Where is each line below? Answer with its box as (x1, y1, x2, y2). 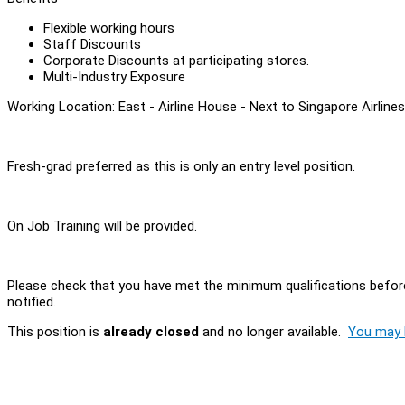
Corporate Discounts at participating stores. (43, 52, 309, 69)
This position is (7, 323, 103, 340)
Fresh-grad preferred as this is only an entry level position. (7, 157, 355, 174)
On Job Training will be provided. (7, 217, 197, 234)
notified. (7, 293, 56, 310)
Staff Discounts (43, 35, 141, 52)
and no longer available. (199, 323, 348, 340)
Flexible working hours (43, 19, 174, 36)
